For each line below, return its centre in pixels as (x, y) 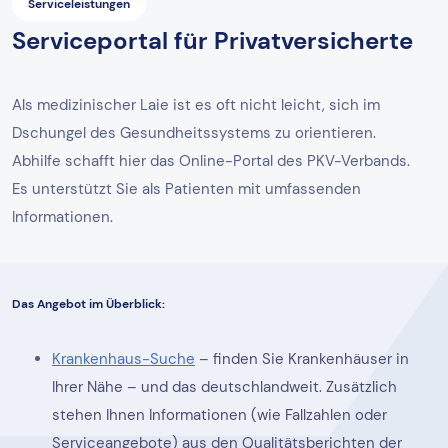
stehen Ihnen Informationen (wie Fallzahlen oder (219, 414)
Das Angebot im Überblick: (88, 303)
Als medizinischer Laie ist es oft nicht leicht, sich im (196, 104)
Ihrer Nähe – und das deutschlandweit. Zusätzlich (224, 386)
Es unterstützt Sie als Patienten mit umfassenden (186, 188)
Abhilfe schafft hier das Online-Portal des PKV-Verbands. (211, 160)
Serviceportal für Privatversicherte (212, 40)
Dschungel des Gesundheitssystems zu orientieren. (194, 132)
